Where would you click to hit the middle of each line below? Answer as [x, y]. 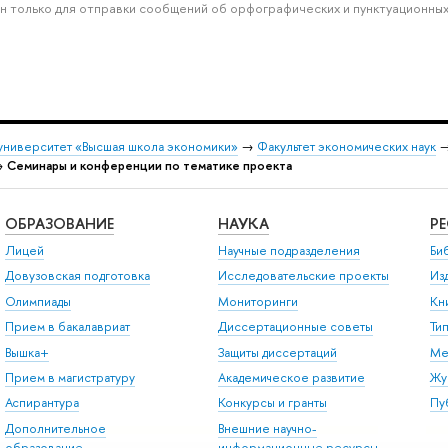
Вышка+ [26, 352]
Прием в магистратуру [69, 377]
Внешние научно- [267, 428]
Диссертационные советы [295, 327]
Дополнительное [55, 428]
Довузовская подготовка [77, 276]
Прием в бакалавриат [67, 327]
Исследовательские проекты [303, 276]
